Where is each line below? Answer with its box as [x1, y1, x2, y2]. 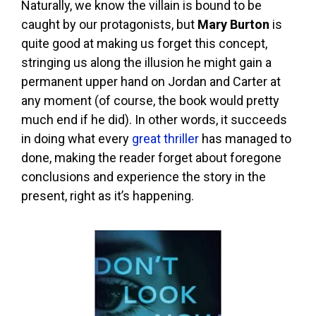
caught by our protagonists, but [21, 17, 197, 32]
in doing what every [21, 131, 132, 147]
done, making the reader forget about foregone [21, 150, 281, 166]
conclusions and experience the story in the [21, 169, 266, 185]
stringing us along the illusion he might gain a [21, 55, 272, 71]
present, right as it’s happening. [21, 188, 194, 204]
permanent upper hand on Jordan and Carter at [21, 74, 281, 90]
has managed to [199, 131, 291, 147]
